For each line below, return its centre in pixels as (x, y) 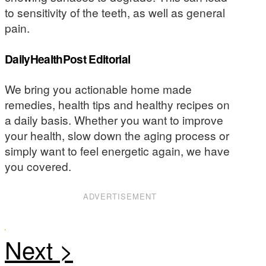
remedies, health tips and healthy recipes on (117, 104)
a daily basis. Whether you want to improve (114, 120)
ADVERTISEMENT (120, 197)
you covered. (38, 166)
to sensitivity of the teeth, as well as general (115, 12)
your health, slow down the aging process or (117, 135)
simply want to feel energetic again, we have (117, 151)
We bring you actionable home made (98, 89)
